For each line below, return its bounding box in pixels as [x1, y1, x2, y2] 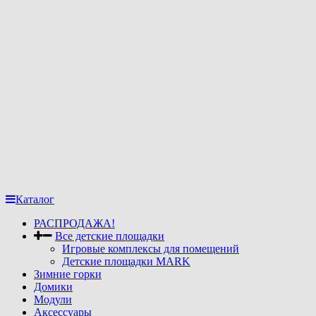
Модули [34, 293, 72, 306]
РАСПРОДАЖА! [34, 217, 115, 230]
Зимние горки [34, 268, 102, 281]
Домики [34, 281, 73, 293]
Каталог [16, 193, 54, 206]
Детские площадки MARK [62, 255, 190, 268]
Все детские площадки [55, 230, 164, 243]
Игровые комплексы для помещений [62, 243, 239, 255]
